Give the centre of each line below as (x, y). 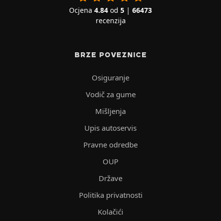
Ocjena (82, 10)
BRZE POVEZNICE (110, 55)
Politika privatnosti (110, 195)
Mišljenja (110, 111)
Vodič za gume (110, 94)
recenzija (110, 20)
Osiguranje (110, 77)
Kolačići (110, 211)
